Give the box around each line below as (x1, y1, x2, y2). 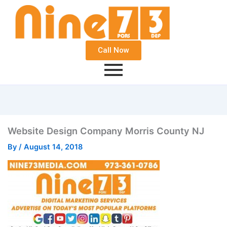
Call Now (98, 46, 129, 55)
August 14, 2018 (23, 142, 83, 152)
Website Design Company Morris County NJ (7, 125, 204, 137)
